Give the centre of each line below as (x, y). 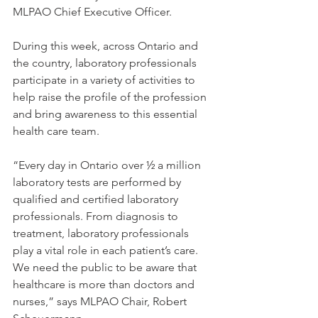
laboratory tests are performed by (98, 182)
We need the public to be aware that (106, 267)
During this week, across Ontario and (107, 46)
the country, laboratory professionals (106, 63)
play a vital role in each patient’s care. (107, 250)
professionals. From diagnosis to (97, 216)
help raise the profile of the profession (111, 97)
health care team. (56, 131)
